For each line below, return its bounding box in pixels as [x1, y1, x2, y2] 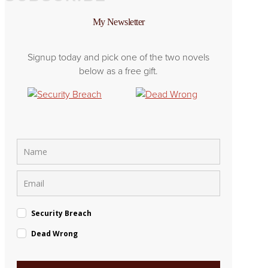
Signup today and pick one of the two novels [28, 50, 210, 64]
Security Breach [31, 208, 92, 218]
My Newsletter [92, 17, 145, 28]
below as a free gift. [79, 63, 159, 78]
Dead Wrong [31, 228, 78, 239]
